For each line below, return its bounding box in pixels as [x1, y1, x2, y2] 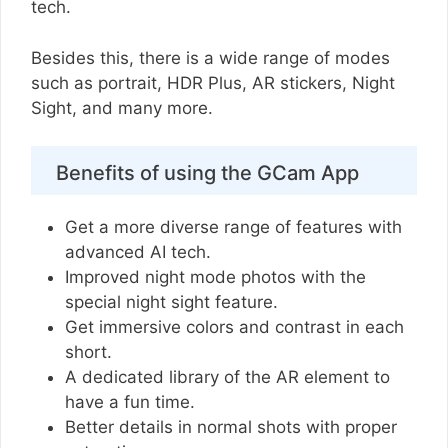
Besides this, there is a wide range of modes [31, 47, 390, 68]
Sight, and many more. [31, 97, 218, 118]
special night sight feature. [65, 292, 283, 313]
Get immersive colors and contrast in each [65, 317, 404, 338]
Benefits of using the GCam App [56, 161, 359, 186]
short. [65, 342, 117, 363]
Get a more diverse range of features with [65, 217, 402, 238]
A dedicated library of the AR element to [65, 367, 390, 388]
